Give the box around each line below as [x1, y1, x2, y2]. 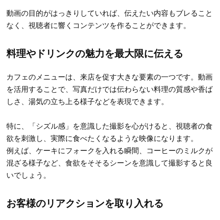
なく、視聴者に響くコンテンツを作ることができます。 [6, 20, 191, 30]
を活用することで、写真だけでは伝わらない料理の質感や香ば [6, 83, 213, 94]
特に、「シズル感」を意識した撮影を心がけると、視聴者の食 [6, 120, 213, 131]
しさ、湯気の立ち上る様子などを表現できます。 [6, 96, 169, 107]
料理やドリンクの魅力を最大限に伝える [6, 46, 184, 60]
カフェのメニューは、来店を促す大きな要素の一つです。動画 [6, 71, 213, 82]
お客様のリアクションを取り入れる [6, 195, 164, 210]
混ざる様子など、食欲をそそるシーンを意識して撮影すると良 [6, 157, 213, 168]
